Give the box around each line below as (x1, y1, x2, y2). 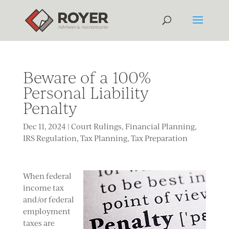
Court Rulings (71, 122, 122, 131)
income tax (22, 183, 64, 193)
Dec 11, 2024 (22, 122, 66, 131)
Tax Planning (80, 133, 127, 143)
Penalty (22, 98, 77, 118)
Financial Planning (125, 122, 195, 131)
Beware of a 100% (22, 67, 151, 87)
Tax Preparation (130, 133, 188, 143)
